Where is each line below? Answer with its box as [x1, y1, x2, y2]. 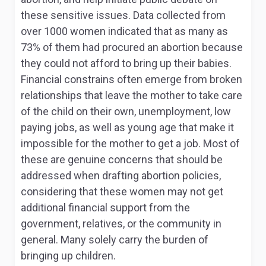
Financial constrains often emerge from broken [21, 73, 242, 85]
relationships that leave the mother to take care [21, 89, 242, 102]
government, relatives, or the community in [21, 217, 221, 230]
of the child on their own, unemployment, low [21, 105, 231, 118]
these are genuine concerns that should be [21, 153, 223, 166]
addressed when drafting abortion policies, [21, 169, 221, 182]
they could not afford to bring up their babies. [21, 57, 232, 69]
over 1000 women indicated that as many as [21, 25, 228, 37]
